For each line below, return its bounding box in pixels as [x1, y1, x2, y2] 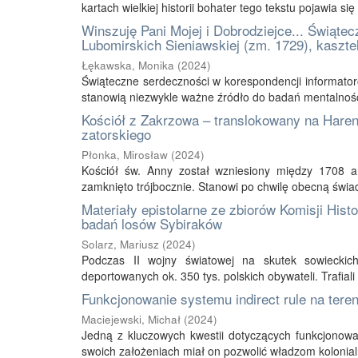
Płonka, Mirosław [82, 147, 168, 162]
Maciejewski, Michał [82, 312, 181, 327]
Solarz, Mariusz [82, 237, 159, 252]
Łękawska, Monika [82, 58, 174, 73]
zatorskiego [82, 124, 151, 144]
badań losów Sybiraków [82, 213, 222, 233]
